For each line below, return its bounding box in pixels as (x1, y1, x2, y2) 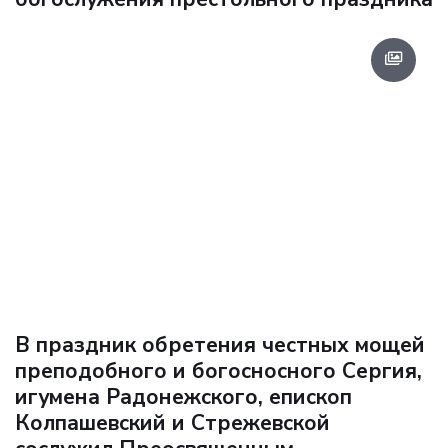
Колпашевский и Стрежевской (15, 409, 330, 438)
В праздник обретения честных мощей (15, 331, 425, 360)
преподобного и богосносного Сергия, (15, 357, 422, 386)
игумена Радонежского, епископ (15, 383, 352, 412)
